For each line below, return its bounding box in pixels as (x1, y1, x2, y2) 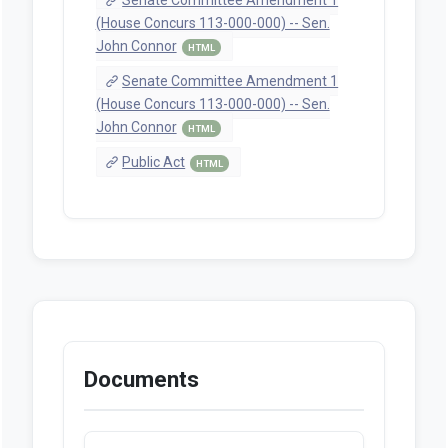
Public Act (122, 153, 186, 170)
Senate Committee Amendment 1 (122, 72, 339, 89)
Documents (83, 365, 199, 392)
